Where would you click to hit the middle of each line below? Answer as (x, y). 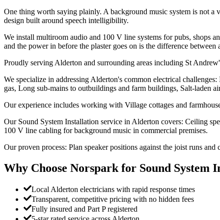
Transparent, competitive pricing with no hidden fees (113, 199)
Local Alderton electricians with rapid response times (113, 190)
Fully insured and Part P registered (84, 209)
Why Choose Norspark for (72, 168)
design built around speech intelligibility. (66, 20)
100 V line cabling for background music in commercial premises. (106, 130)
